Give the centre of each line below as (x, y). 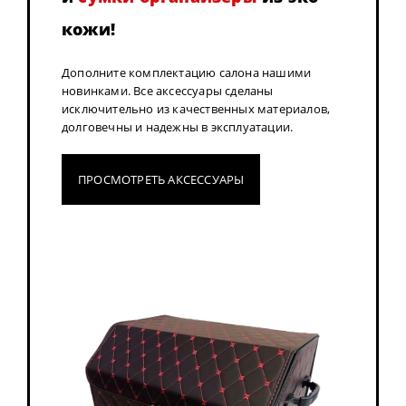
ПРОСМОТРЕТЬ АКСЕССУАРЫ (161, 180)
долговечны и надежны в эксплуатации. (178, 127)
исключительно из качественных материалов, (196, 109)
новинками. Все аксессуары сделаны (168, 91)
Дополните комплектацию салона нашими (187, 73)
